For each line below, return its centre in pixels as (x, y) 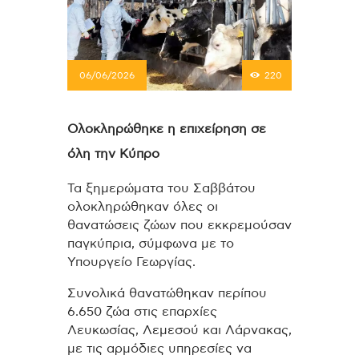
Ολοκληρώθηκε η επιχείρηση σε (167, 129)
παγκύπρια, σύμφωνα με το (151, 244)
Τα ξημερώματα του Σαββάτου (161, 189)
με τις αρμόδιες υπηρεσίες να (159, 348)
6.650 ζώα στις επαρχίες (142, 311)
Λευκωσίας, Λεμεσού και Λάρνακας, (179, 330)
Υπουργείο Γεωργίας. (131, 262)
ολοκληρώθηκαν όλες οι (143, 207)
